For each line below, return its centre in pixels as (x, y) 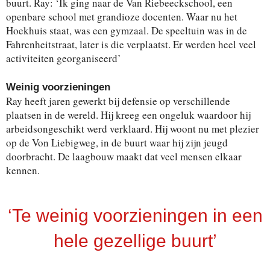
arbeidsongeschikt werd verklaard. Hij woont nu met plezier (133, 128)
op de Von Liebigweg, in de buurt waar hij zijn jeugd (117, 142)
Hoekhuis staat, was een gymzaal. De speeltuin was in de (127, 30)
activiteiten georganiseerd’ (64, 58)
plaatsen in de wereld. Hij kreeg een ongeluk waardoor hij (128, 115)
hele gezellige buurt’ (135, 240)
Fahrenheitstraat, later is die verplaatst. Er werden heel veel (131, 44)
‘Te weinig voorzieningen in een (135, 215)
